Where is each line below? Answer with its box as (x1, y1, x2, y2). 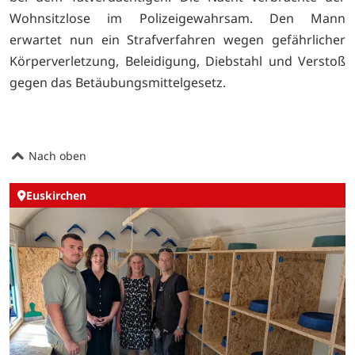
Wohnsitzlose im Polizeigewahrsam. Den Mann (10, 10, 345, 28)
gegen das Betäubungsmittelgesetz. (10, 74, 226, 92)
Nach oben (25, 147, 86, 163)
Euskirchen (26, 188, 86, 204)
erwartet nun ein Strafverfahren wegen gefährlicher (10, 31, 345, 49)
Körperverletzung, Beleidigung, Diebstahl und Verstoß (10, 52, 345, 71)
